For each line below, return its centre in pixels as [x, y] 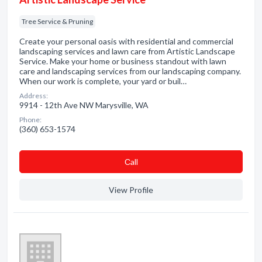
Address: [34, 96]
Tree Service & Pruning [57, 21]
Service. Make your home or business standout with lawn [123, 61]
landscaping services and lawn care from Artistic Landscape [127, 51]
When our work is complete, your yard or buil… [103, 81]
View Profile [131, 190]
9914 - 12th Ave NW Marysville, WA [84, 105]
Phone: [30, 120]
